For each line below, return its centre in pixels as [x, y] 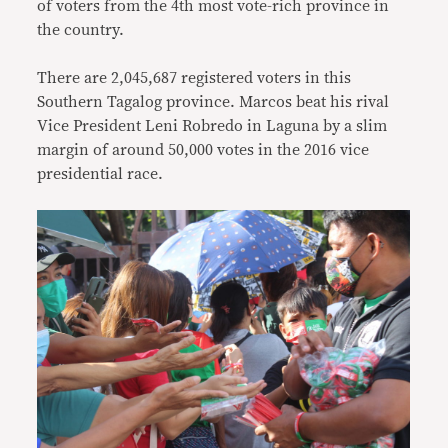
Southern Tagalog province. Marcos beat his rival [213, 102]
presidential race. [100, 174]
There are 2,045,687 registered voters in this [194, 78]
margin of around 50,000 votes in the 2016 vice [203, 150]
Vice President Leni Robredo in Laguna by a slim [212, 126]
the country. [81, 30]
